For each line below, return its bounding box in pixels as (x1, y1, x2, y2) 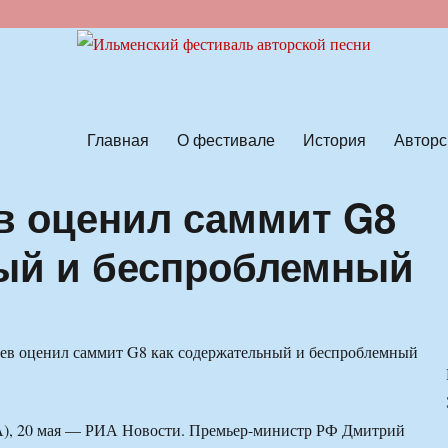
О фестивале (176, 127, 275, 151)
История (302, 127, 366, 151)
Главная (86, 127, 149, 151)
